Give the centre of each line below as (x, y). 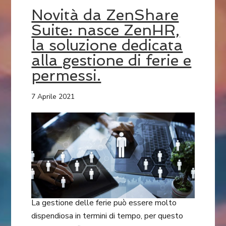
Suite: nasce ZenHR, (106, 30)
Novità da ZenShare (105, 15)
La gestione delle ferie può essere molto (104, 203)
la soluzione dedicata (107, 45)
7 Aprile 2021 (53, 97)
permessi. (66, 76)
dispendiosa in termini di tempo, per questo (107, 216)
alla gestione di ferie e (111, 61)
